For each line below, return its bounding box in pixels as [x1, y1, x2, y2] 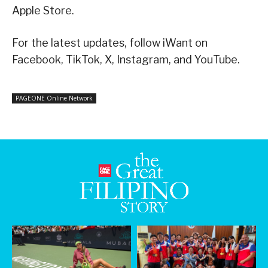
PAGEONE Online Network [16, 94, 93, 103]
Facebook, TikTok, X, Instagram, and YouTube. [12, 53, 240, 66]
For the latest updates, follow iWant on [12, 36, 208, 50]
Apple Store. [12, 4, 74, 17]
